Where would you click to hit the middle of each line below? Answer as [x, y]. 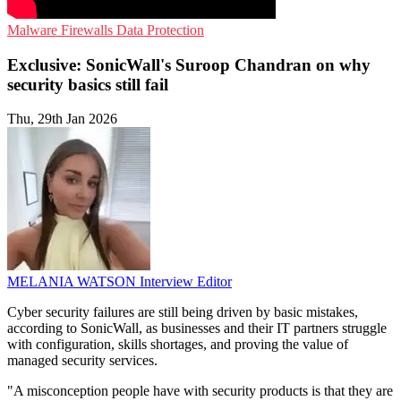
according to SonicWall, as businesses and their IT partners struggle [197, 328]
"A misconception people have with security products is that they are [200, 391]
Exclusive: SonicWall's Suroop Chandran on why [189, 64]
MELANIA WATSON [73, 282]
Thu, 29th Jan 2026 [62, 119]
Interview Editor [186, 282]
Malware [34, 30]
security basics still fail [88, 84]
